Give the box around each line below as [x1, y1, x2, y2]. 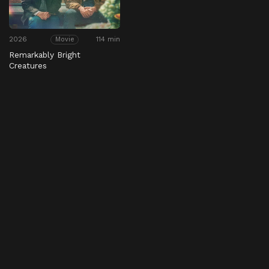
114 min [96, 35, 121, 44]
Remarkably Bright [9, 50, 80, 60]
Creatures [9, 61, 47, 71]
